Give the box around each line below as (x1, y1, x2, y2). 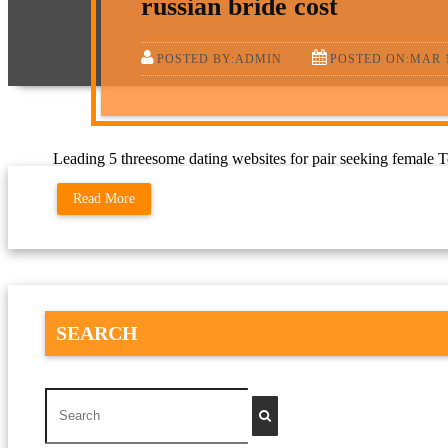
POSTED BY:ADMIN (156, 51, 282, 66)
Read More (73, 190, 135, 206)
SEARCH (56, 322, 138, 345)
